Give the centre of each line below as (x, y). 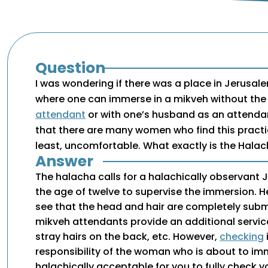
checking (242, 237)
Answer (65, 162)
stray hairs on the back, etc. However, (128, 237)
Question (71, 68)
